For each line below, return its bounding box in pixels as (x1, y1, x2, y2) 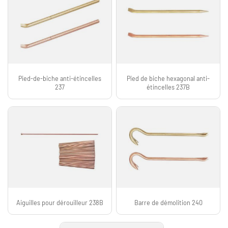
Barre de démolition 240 (134, 198, 203, 207)
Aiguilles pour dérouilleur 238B (16, 198, 103, 207)
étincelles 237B (147, 83, 190, 92)
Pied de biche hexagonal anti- (127, 74, 210, 83)
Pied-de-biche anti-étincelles (18, 74, 101, 83)
